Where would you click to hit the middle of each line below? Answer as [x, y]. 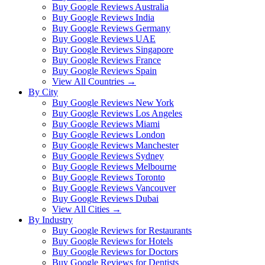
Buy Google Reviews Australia [110, 7]
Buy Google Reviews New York [113, 103]
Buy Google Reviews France [106, 60]
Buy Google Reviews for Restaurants [122, 230]
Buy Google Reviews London [109, 135]
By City [43, 92]
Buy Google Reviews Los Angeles [117, 113]
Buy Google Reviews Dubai [105, 198]
